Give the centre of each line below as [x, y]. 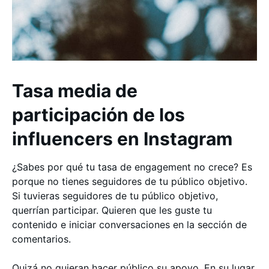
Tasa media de [75, 90]
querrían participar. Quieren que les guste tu [112, 210]
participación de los [98, 114]
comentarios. [41, 239]
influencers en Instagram [122, 138]
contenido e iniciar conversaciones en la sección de [129, 224]
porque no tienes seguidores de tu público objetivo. [130, 181]
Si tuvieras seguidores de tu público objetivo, [115, 195]
